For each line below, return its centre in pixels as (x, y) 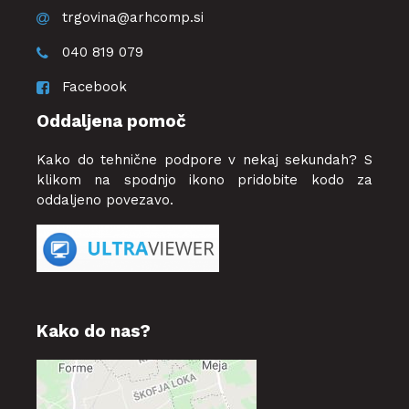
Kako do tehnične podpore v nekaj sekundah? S (204, 160)
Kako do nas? (94, 330)
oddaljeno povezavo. (107, 200)
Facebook (94, 87)
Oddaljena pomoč (111, 121)
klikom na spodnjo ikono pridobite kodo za (204, 180)
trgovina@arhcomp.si (133, 17)
